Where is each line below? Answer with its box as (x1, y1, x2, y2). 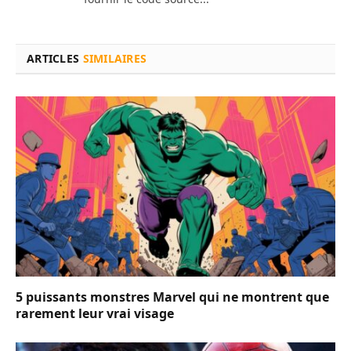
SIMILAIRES (82, 51, 147, 67)
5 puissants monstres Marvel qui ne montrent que (16, 288, 329, 306)
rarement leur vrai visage (16, 304, 174, 322)
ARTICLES (27, 51, 83, 67)
